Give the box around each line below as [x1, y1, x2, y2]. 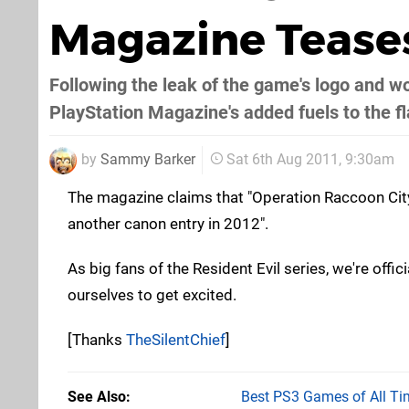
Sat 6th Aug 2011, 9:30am [226, 151, 394, 169]
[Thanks [68, 330, 126, 349]
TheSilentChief [126, 330, 225, 349]
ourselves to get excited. [68, 285, 236, 304]
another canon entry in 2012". [68, 214, 268, 233]
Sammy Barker [100, 150, 195, 168]
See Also [68, 387, 126, 405]
